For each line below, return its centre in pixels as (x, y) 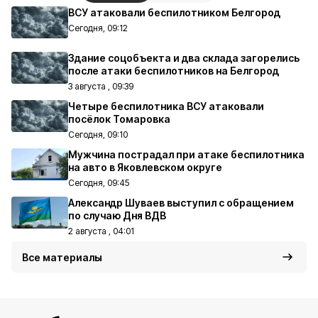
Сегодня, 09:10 (98, 135)
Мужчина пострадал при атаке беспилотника (186, 154)
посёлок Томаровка (119, 119)
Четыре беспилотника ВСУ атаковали (166, 106)
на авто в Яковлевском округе (145, 167)
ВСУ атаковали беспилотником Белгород (174, 12)
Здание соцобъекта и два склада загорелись (184, 58)
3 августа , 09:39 (101, 86)
